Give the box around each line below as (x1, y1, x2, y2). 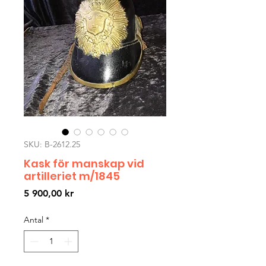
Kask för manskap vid (24, 156, 144, 172)
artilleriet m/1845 (24, 169, 120, 184)
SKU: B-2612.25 (24, 139, 80, 150)
